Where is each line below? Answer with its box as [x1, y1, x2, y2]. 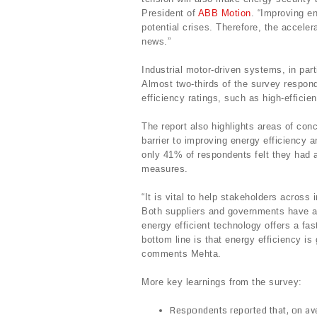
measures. [142, 163, 188, 174]
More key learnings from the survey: [142, 276, 302, 287]
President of [142, 7, 198, 18]
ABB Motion [197, 7, 251, 18]
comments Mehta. [142, 248, 221, 259]
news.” [142, 35, 171, 47]
